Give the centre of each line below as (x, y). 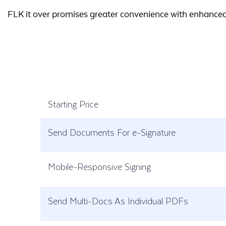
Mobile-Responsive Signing (99, 166)
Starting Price (73, 104)
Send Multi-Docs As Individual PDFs (118, 201)
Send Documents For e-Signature (112, 132)
